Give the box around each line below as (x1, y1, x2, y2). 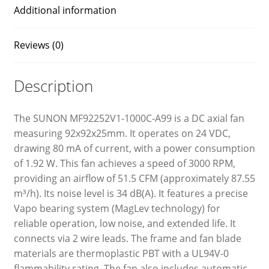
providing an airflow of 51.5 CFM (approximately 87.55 (13, 171, 255, 185)
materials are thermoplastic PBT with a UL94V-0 (13, 246, 229, 260)
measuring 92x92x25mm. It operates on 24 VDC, (13, 126, 231, 140)
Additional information (13, 4, 116, 17)
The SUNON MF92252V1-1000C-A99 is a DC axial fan (13, 111, 244, 125)
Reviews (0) (13, 38, 64, 52)
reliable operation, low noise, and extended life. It (13, 216, 236, 230)
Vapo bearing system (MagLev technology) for (13, 201, 220, 215)
